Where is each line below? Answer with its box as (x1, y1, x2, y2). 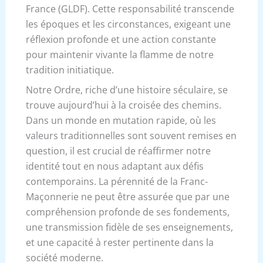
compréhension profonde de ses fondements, (25, 205, 230, 218)
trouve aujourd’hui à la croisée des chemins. (25, 98, 221, 112)
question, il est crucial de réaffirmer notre (25, 144, 211, 157)
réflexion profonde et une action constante (25, 32, 216, 46)
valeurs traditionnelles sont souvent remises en (25, 129, 237, 142)
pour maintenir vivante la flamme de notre (25, 48, 214, 61)
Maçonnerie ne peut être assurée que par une (25, 190, 230, 203)
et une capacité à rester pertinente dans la (25, 235, 214, 249)
